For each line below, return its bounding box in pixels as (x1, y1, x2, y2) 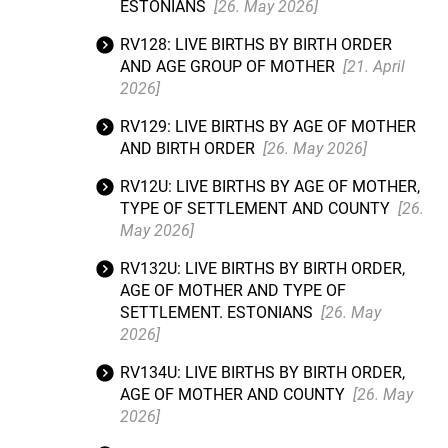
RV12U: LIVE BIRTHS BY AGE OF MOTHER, (120, 177, 420, 196)
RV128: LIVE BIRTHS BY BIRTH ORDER (120, 35, 392, 54)
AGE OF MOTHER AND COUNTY (120, 385, 349, 404)
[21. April (343, 57, 405, 76)
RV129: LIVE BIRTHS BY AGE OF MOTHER (120, 117, 416, 136)
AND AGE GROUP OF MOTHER (120, 57, 339, 76)
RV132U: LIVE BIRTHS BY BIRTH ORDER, (120, 259, 405, 278)
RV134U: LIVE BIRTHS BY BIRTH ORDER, (120, 363, 405, 382)
